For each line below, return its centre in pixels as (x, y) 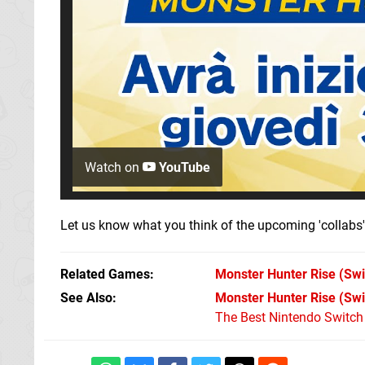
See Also (86, 298)
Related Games (105, 275)
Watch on (114, 168)
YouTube (183, 168)
